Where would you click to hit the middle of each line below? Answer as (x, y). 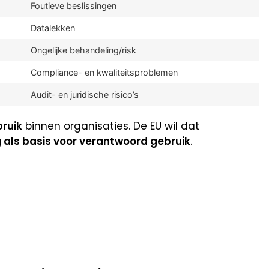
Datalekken (53, 28)
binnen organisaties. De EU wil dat (111, 126)
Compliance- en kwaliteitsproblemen (104, 72)
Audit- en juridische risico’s (85, 94)
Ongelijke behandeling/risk (83, 50)
